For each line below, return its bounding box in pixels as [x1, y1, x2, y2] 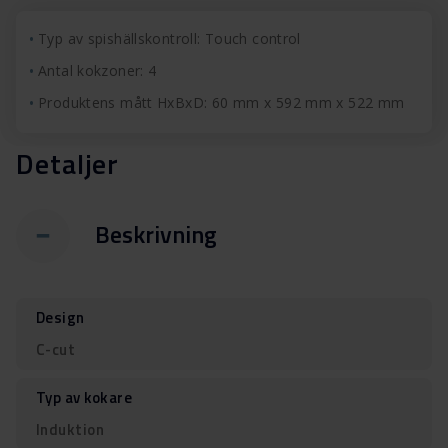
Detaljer [16, 142, 120, 186]
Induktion [36, 418, 105, 442]
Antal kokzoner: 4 [38, 61, 157, 81]
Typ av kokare [36, 386, 132, 410]
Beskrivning [95, 215, 217, 252]
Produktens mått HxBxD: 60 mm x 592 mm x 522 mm [38, 93, 405, 113]
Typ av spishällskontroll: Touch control [38, 29, 301, 49]
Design [36, 306, 85, 330]
